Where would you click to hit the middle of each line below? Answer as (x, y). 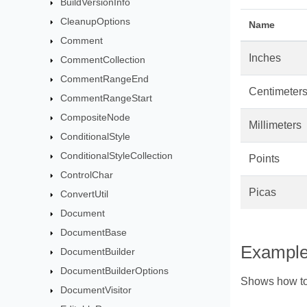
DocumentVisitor (96, 290)
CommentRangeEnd (105, 79)
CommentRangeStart (107, 98)
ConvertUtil (85, 194)
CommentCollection (103, 60)
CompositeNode (96, 117)
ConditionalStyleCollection (117, 156)
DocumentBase (94, 232)
